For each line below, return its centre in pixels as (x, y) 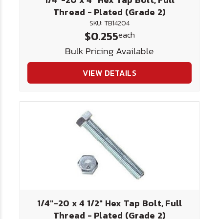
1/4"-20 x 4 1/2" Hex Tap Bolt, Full (109, 203)
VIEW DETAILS (109, 73)
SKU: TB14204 (109, 23)
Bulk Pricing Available (109, 51)
